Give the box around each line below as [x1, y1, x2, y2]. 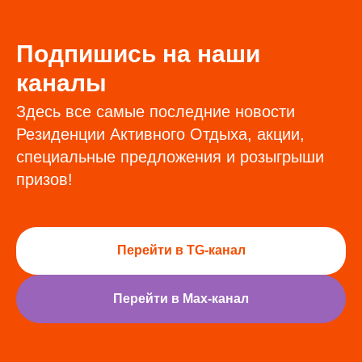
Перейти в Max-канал [113, 292, 249, 306]
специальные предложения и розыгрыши [16, 147, 324, 166]
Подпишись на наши [16, 40, 260, 67]
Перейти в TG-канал [116, 243, 246, 258]
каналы [16, 69, 107, 96]
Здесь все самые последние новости [16, 102, 295, 120]
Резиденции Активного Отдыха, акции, [16, 124, 305, 143]
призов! [16, 170, 73, 188]
